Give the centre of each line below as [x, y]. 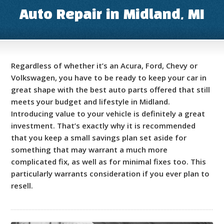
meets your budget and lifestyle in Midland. [91, 102]
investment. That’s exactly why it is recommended [103, 126]
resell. [22, 186]
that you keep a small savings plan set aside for [99, 138]
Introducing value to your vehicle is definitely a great [108, 114]
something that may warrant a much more [89, 150]
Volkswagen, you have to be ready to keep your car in [109, 78]
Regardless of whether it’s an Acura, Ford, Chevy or [104, 66]
